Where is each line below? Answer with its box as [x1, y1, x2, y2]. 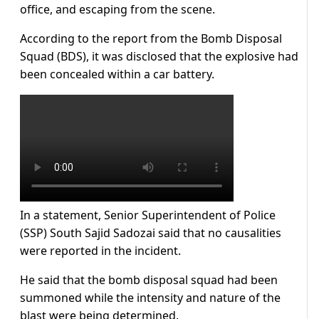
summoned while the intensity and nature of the [20, 290, 281, 306]
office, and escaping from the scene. [20, 1, 215, 18]
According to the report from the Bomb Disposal [20, 31, 282, 47]
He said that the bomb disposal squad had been [20, 272, 278, 288]
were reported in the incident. [20, 243, 181, 259]
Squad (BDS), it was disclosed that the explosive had [20, 48, 298, 65]
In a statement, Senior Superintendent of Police [20, 207, 276, 224]
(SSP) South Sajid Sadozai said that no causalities [20, 225, 281, 241]
